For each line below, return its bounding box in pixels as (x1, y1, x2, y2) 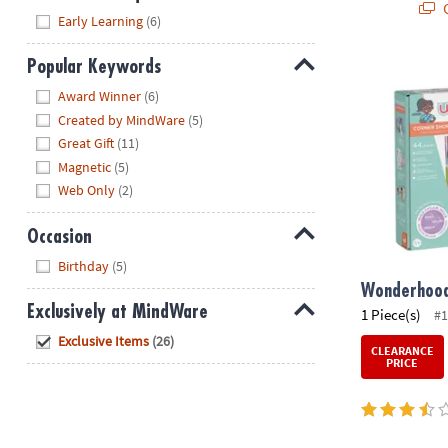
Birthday (58, 256, 110, 275)
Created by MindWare (58, 110, 186, 129)
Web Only (58, 181, 116, 200)
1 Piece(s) (361, 305, 422, 325)
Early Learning (58, 11, 144, 30)
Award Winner (58, 87, 142, 106)
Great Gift (58, 134, 115, 153)
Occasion (26, 226, 92, 246)
